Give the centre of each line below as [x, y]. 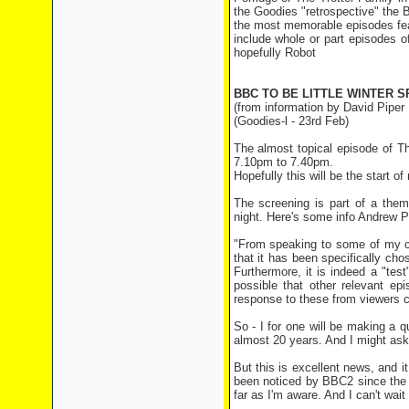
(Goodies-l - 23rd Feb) [291, 121]
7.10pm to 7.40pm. [283, 162]
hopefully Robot [274, 52]
